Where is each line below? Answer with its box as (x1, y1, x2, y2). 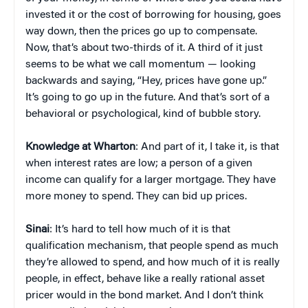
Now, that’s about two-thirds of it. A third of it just (25, 42, 263, 54)
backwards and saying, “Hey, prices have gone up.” (25, 75, 267, 87)
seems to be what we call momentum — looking (25, 58, 256, 70)
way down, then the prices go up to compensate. (25, 25, 257, 37)
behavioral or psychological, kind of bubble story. (25, 108, 261, 120)
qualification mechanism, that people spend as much (25, 240, 278, 252)
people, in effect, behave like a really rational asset (25, 273, 265, 285)
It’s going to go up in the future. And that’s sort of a (25, 91, 269, 103)
